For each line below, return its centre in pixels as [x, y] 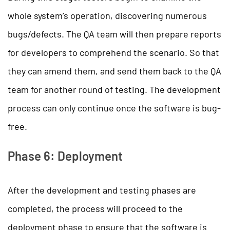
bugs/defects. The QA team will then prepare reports [114, 34]
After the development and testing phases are [102, 190]
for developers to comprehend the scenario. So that [113, 52]
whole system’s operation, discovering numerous [107, 15]
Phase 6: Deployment [65, 156]
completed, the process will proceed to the [95, 208]
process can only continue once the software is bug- [114, 108]
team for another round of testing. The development [114, 89]
